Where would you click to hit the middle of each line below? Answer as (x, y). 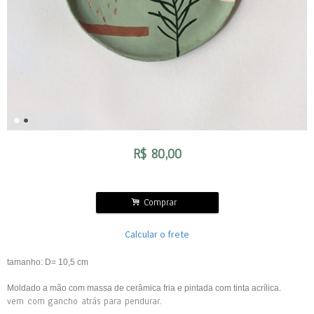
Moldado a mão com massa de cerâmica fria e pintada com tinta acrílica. (144, 288)
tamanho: (26, 262)
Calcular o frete (157, 234)
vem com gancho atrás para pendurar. (84, 301)
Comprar (162, 203)
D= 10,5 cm (67, 262)
